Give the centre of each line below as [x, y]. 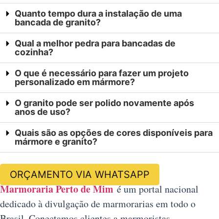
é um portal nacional [156, 189]
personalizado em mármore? [75, 82]
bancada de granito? [58, 22]
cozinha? [34, 52]
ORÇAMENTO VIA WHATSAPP [80, 175]
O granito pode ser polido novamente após [104, 103]
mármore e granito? [56, 142]
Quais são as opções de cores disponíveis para [114, 133]
